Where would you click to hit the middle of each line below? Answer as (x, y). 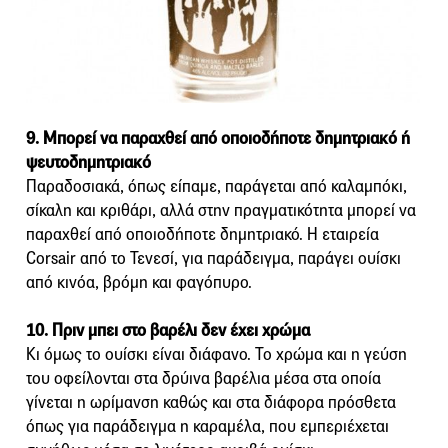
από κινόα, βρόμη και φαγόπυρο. (139, 283)
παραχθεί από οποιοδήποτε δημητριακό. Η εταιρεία (202, 235)
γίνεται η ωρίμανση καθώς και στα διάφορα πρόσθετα (211, 403)
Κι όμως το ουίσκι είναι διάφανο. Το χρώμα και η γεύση (216, 355)
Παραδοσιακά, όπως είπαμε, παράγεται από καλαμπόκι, (216, 187)
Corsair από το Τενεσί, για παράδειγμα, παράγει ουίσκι (213, 259)
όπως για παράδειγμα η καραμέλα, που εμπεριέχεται (207, 427)
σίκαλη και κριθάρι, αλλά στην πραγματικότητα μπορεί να (221, 211)
